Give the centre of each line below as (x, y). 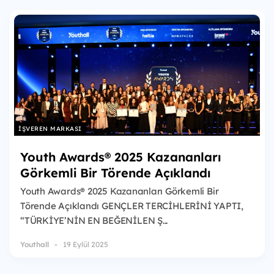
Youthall (35, 245)
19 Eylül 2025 (86, 245)
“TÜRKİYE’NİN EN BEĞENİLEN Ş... (94, 220)
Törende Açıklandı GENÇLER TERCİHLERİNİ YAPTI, (132, 206)
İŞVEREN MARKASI (50, 128)
